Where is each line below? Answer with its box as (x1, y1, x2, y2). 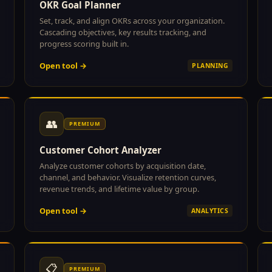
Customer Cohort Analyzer (39, 143, 161, 156)
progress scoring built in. (39, 38, 129, 49)
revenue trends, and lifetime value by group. (39, 183, 199, 194)
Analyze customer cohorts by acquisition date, (39, 160, 206, 171)
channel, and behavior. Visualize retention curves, (39, 171, 216, 183)
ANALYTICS (191, 206, 228, 215)
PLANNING (192, 61, 228, 70)
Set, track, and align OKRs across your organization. (39, 15, 225, 26)
